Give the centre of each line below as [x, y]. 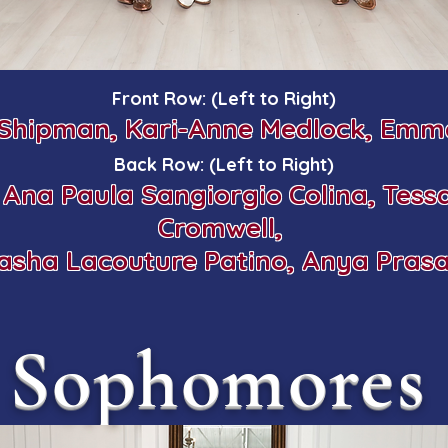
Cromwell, [224, 227]
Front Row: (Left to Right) [224, 98]
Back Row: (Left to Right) [224, 164]
